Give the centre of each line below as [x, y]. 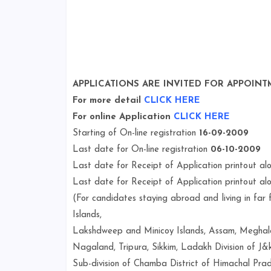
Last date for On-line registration [141, 150]
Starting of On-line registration [135, 133]
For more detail [108, 101]
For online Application [123, 117]
